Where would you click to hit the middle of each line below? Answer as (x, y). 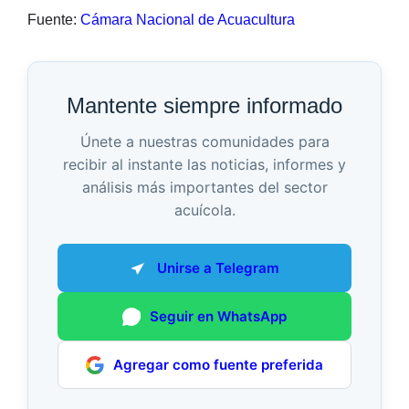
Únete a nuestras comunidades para (204, 142)
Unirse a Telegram (219, 268)
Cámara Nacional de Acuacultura (188, 20)
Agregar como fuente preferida (219, 365)
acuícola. (204, 210)
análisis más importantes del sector (204, 188)
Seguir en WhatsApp (219, 317)
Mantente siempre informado (204, 106)
